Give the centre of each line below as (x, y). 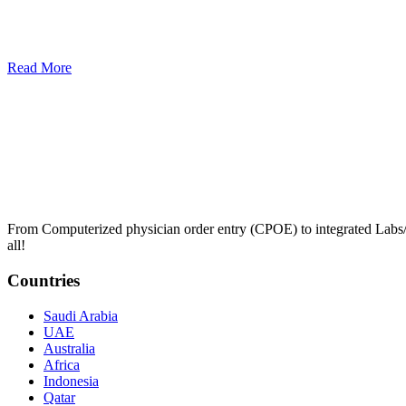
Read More (39, 68)
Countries (43, 281)
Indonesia (71, 381)
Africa (62, 364)
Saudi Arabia (81, 315)
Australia (69, 348)
